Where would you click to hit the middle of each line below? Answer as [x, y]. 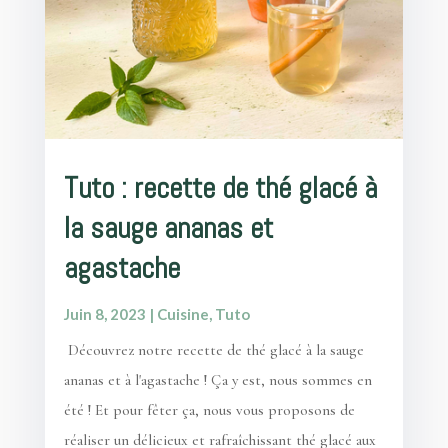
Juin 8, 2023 [104, 313]
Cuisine [182, 313]
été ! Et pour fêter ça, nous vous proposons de [209, 409]
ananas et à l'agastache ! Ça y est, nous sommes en [217, 379]
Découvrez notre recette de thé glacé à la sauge [213, 349]
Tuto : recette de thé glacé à [220, 188]
